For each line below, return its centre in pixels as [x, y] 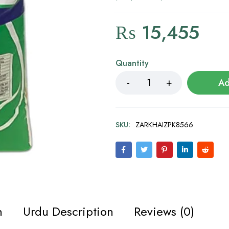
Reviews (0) [164, 211]
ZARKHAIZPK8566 [164, 125]
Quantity [132, 63]
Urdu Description [68, 211]
